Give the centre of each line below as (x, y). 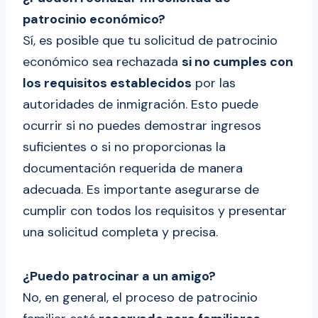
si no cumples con (237, 62)
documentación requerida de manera (133, 169)
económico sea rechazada (102, 62)
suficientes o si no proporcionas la (124, 147)
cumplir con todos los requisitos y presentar (155, 211)
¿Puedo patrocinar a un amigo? (119, 276)
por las (214, 83)
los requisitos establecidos (107, 83)
